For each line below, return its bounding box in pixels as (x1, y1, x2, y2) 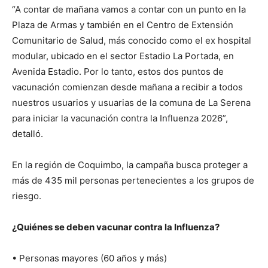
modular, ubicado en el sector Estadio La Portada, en (12, 50, 234, 62)
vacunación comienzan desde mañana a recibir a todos (12, 81, 243, 93)
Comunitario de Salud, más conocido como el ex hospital (12, 35, 251, 47)
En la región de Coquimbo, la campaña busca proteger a (12, 159, 248, 171)
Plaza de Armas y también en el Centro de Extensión (12, 19, 233, 31)
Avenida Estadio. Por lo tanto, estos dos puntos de (12, 66, 224, 78)
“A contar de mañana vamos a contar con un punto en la (12, 4, 246, 16)
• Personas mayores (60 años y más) (12, 252, 167, 264)
